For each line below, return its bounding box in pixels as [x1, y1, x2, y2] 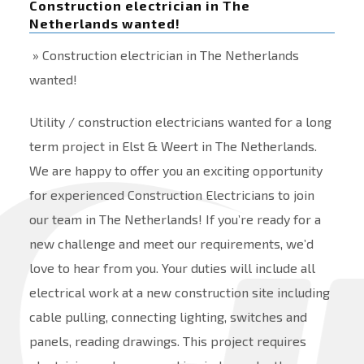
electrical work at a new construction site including [28, 284, 330, 301]
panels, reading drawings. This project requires [28, 333, 306, 349]
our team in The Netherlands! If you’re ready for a [28, 211, 321, 227]
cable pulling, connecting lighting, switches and [28, 309, 307, 325]
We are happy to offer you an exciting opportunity [28, 162, 323, 179]
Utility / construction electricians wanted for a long [28, 114, 331, 130]
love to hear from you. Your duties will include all [28, 260, 315, 276]
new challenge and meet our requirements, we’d [28, 236, 314, 252]
